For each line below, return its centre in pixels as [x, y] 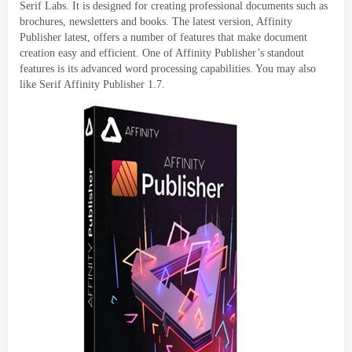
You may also [286, 69]
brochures [41, 22]
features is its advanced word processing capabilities [135, 69]
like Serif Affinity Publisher [82, 84]
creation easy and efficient [78, 53]
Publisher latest [53, 37]
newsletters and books [117, 22]
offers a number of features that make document [200, 37]
